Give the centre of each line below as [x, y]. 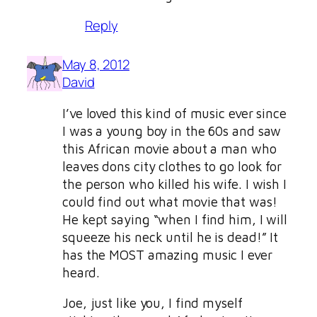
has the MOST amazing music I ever [167, 254]
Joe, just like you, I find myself [152, 303]
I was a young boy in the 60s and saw [172, 131]
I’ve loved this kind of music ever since [174, 113]
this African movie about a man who [169, 148]
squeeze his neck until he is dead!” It [171, 237]
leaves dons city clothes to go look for [172, 166]
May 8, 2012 [96, 65]
